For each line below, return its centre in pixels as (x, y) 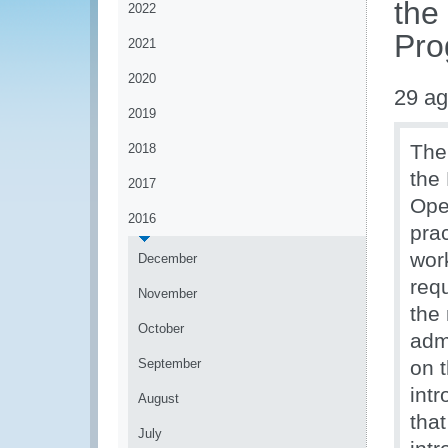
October (161, 328)
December (167, 258)
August (158, 398)
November (167, 293)
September (169, 363)
